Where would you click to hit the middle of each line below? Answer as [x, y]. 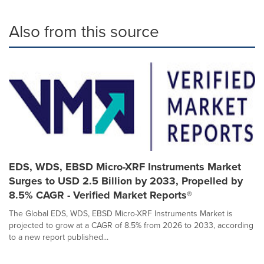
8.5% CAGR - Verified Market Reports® [100, 195]
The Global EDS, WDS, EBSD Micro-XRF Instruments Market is [121, 213]
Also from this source [84, 31]
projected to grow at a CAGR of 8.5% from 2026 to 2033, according [131, 225]
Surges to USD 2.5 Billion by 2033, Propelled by [126, 181]
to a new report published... [59, 237]
